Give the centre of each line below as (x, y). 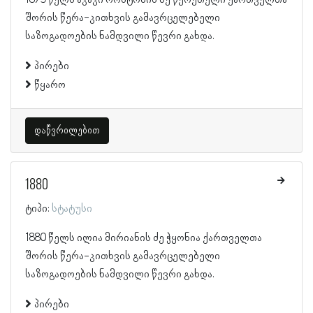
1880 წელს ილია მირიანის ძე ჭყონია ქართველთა (144, 238)
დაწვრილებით (67, 130)
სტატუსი (72, 209)
